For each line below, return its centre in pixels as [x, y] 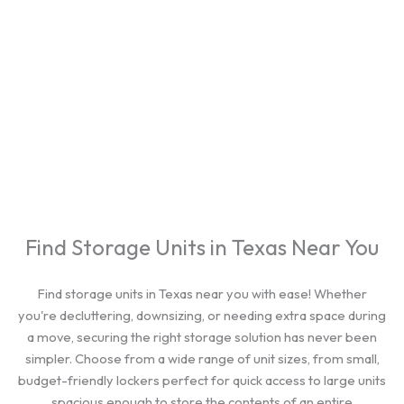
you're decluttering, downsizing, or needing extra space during [202, 315]
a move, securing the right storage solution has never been [202, 337]
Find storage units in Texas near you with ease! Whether [202, 294]
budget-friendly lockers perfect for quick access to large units [202, 380]
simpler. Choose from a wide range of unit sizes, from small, [202, 358]
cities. [202, 15]
